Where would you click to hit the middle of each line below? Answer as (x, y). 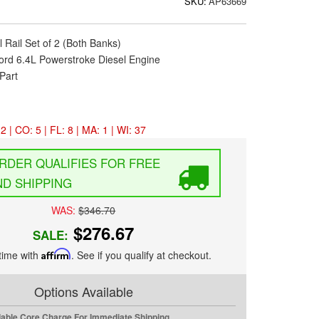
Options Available (83, 292)
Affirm (56, 254)
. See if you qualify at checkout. (141, 255)
